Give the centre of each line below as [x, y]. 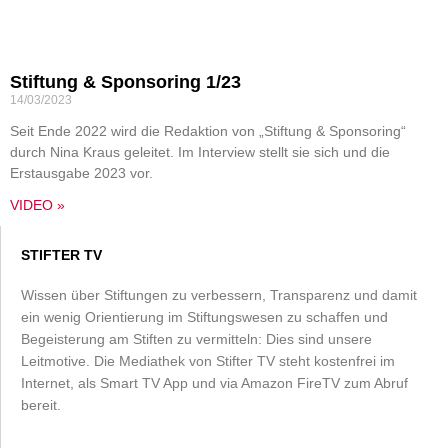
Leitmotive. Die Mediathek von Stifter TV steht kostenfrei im [208, 361]
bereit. [41, 405]
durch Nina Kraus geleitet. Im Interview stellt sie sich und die [200, 152]
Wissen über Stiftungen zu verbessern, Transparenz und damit [219, 295]
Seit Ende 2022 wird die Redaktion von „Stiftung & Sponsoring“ [208, 131]
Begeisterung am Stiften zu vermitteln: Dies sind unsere [196, 339]
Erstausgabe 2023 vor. [81, 173]
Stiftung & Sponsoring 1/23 [125, 82]
